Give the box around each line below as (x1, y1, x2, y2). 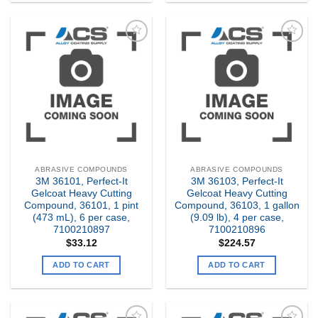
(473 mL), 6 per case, (33, 212, 130, 224)
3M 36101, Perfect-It (35, 176, 128, 187)
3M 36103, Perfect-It (190, 176, 283, 187)
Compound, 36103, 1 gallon (174, 200, 300, 212)
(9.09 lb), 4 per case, (190, 212, 284, 224)
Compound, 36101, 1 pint (24, 200, 138, 212)
